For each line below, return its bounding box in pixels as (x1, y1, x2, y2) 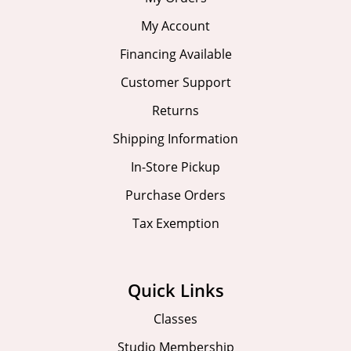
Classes (154, 310, 197, 328)
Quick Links (127, 278, 224, 302)
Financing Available (119, 45, 232, 63)
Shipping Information (113, 130, 238, 148)
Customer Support (120, 74, 231, 92)
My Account (141, 17, 210, 35)
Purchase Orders (125, 186, 226, 204)
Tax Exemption (132, 215, 219, 233)
